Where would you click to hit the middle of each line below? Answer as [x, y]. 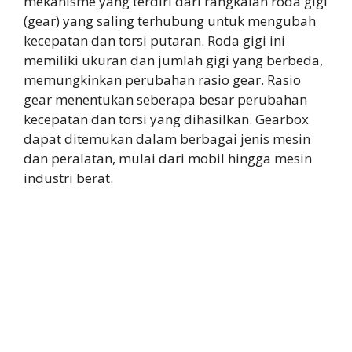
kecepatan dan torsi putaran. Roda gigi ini [154, 41]
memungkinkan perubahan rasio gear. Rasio [162, 80]
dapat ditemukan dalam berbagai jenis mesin [167, 139]
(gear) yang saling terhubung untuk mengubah [170, 21]
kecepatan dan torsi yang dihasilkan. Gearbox [166, 119]
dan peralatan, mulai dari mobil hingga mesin [168, 159]
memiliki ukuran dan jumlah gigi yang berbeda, [173, 60]
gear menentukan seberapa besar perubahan [165, 100]
